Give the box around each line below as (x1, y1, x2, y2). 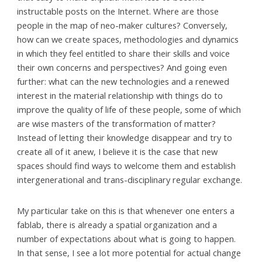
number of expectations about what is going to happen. (17, 233, 236, 245)
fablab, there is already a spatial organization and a (17, 219, 218, 231)
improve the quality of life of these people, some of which (17, 103, 242, 115)
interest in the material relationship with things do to (17, 89, 223, 101)
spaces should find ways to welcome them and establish (17, 159, 236, 171)
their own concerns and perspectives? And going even (17, 61, 227, 73)
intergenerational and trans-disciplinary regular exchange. (17, 173, 243, 185)
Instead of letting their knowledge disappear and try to (17, 131, 233, 143)
